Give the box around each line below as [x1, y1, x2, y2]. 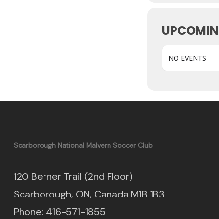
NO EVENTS [168, 53, 206, 63]
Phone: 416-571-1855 [14, 205, 106, 218]
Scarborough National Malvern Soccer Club [14, 141, 153, 150]
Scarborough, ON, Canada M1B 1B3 [14, 188, 165, 200]
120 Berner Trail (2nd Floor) [14, 170, 133, 183]
